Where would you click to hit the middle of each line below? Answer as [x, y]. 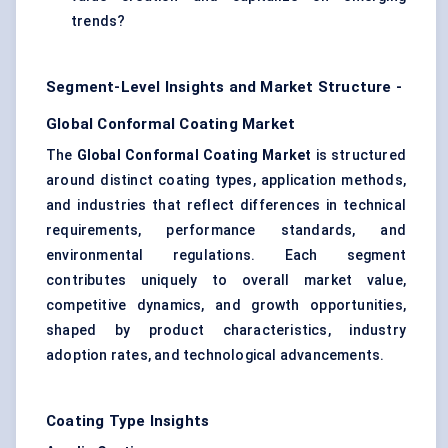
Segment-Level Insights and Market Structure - [224, 87]
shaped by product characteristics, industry [226, 330]
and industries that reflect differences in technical [226, 205]
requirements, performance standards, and [226, 230]
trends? [98, 21]
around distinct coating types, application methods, [226, 180]
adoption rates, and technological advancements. [215, 355]
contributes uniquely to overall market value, [226, 280]
